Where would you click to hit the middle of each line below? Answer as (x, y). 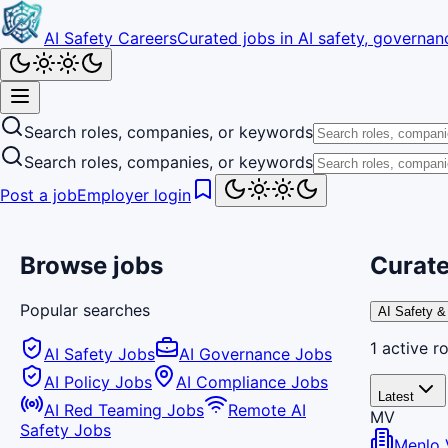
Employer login (134, 195)
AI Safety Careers (110, 38)
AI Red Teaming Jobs (124, 409)
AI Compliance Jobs (252, 381)
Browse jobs (91, 265)
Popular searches (85, 309)
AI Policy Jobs (98, 381)
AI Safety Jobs (99, 353)
